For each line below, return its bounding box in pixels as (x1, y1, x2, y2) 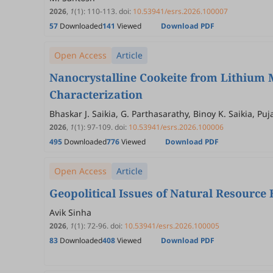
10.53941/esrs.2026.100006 (129, 122, 224, 132)
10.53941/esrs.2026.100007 (133, 6, 228, 16)
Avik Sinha (49, 207, 91, 218)
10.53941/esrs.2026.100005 (124, 221, 219, 231)
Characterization (49, 87, 143, 102)
